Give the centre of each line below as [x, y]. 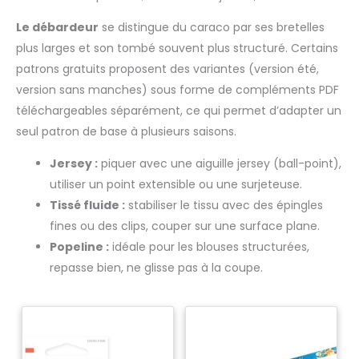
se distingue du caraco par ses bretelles [212, 28]
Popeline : [79, 247]
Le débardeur [57, 28]
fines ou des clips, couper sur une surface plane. [185, 226]
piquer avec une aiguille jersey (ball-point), [220, 164]
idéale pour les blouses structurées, [209, 247]
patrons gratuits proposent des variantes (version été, [167, 69]
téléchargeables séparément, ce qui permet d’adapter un [179, 111]
